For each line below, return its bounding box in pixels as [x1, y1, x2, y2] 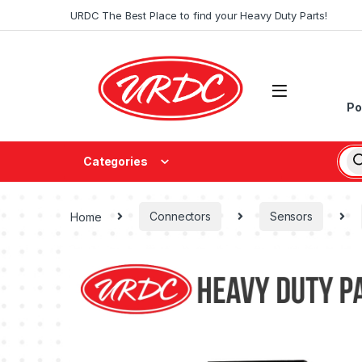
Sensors [269, 209, 313, 224]
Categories [83, 154, 148, 169]
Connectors [149, 209, 211, 224]
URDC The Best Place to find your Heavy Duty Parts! [70, 8, 327, 22]
